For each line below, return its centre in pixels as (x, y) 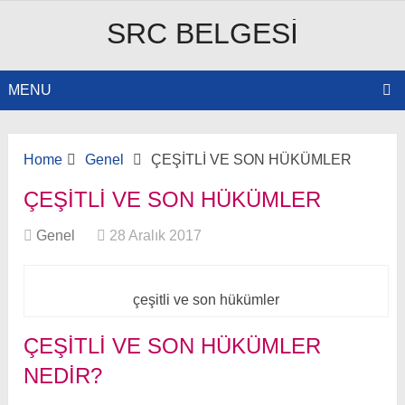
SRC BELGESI (202, 33)
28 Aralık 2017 (156, 236)
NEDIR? (63, 376)
